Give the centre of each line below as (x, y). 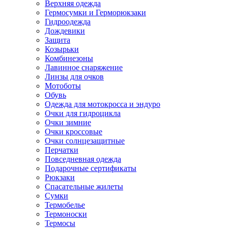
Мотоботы (63, 85)
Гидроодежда (68, 21)
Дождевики (65, 31)
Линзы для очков (74, 76)
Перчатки (62, 150)
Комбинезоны (69, 58)
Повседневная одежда (83, 159)
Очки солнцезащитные (85, 140)
